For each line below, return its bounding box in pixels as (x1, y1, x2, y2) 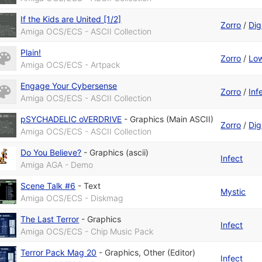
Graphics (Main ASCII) (130, 114, 214, 125)
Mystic (220, 187, 246, 197)
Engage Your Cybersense (20, 81, 118, 91)
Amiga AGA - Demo (20, 160, 94, 170)
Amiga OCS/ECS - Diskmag (20, 193, 123, 204)
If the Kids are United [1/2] (20, 14, 122, 25)
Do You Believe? (20, 147, 82, 158)
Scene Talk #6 (20, 181, 76, 191)
